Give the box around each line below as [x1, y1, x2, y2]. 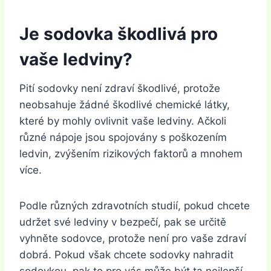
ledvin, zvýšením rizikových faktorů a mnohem [19, 147, 243, 160]
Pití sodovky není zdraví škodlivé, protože [19, 82, 220, 94]
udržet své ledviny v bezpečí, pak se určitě [19, 215, 226, 228]
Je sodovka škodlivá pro [19, 23, 218, 44]
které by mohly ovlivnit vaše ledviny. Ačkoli [19, 114, 226, 127]
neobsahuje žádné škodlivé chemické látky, [19, 98, 230, 111]
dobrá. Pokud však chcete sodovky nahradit [19, 248, 233, 261]
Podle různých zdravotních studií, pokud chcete [19, 199, 250, 212]
